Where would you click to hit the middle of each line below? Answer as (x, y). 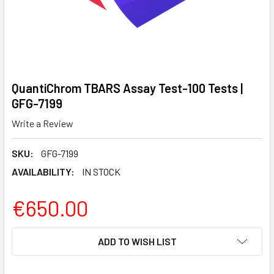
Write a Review (43, 123)
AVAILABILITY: (43, 171)
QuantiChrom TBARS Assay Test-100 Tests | (127, 88)
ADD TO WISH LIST (137, 241)
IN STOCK (101, 171)
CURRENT (33, 234)
